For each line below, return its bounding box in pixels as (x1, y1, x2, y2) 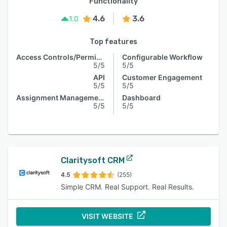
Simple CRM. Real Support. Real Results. (61, 182, 194, 191)
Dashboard (122, 93, 161, 102)
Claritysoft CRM (61, 156, 125, 165)
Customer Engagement (122, 73, 202, 82)
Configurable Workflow (122, 53, 203, 61)
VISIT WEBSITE (82, 212, 133, 220)
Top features (90, 37, 137, 46)
